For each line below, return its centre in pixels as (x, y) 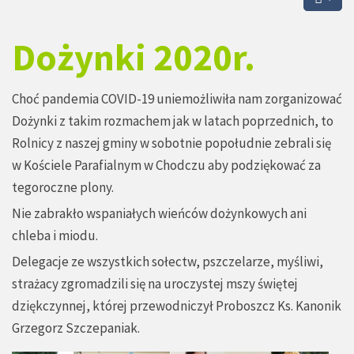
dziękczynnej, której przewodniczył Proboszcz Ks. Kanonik (177, 306)
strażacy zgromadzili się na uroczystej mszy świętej (155, 284)
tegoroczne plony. (63, 188)
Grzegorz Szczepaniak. (76, 328)
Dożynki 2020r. (134, 58)
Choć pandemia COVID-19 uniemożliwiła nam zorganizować (177, 99)
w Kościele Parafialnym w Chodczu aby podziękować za (166, 166)
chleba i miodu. (55, 236)
